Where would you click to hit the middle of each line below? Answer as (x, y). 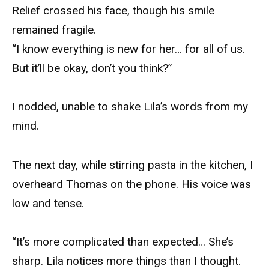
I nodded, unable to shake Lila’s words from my (130, 107)
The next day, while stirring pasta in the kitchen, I (132, 165)
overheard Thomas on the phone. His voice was (131, 184)
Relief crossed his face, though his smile (113, 11)
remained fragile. (54, 30)
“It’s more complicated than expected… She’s (123, 241)
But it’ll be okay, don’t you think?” (92, 68)
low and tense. (48, 203)
